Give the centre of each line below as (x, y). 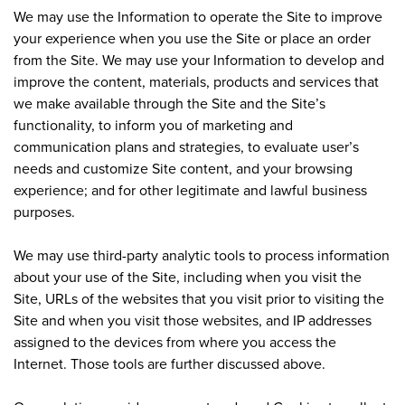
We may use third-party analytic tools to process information (202, 254)
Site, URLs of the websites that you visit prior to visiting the (199, 298)
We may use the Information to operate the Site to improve (198, 16)
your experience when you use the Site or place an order (192, 38)
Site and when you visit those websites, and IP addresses (193, 320)
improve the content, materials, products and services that (196, 81)
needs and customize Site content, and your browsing (183, 168)
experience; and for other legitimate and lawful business (190, 189)
